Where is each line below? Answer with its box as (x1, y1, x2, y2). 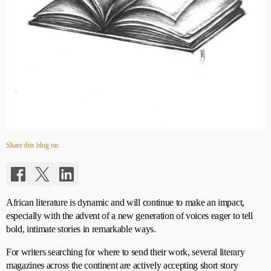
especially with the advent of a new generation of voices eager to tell (6, 211, 253, 221)
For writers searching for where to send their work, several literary (6, 247, 245, 257)
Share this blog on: (6, 141, 60, 149)
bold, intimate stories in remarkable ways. (6, 224, 156, 234)
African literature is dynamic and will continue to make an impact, (6, 197, 244, 207)
